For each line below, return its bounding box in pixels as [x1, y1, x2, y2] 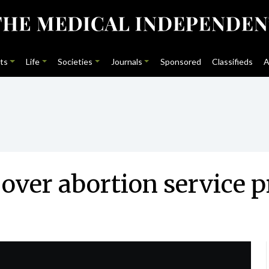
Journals [110, 56, 142, 67]
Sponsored [160, 56, 201, 67]
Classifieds [212, 56, 253, 67]
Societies [58, 56, 93, 67]
